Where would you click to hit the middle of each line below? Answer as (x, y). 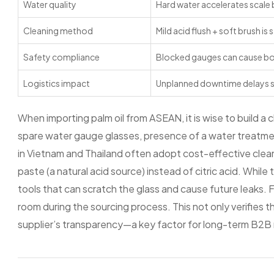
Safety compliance (61, 57)
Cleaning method (58, 31)
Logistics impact (57, 83)
